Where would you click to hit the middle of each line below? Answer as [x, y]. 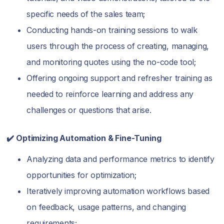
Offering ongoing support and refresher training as [119, 78]
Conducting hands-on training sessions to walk [112, 30]
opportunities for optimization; [81, 175]
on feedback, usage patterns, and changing [106, 207]
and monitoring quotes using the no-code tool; [111, 62]
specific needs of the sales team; [86, 14]
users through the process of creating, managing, [118, 46]
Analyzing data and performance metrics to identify [120, 159]
